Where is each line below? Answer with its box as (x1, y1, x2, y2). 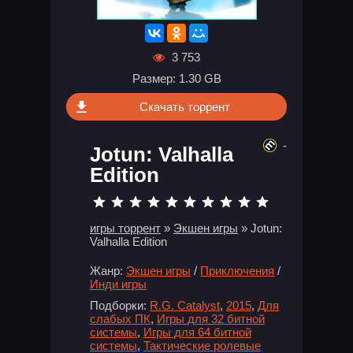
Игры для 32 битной (157, 312, 265, 325)
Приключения (200, 264, 274, 277)
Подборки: (90, 299, 147, 312)
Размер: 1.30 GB (132, 72, 221, 85)
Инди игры (90, 277, 147, 291)
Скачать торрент (139, 100, 230, 113)
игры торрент (90, 221, 161, 235)
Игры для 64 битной (143, 325, 251, 339)
